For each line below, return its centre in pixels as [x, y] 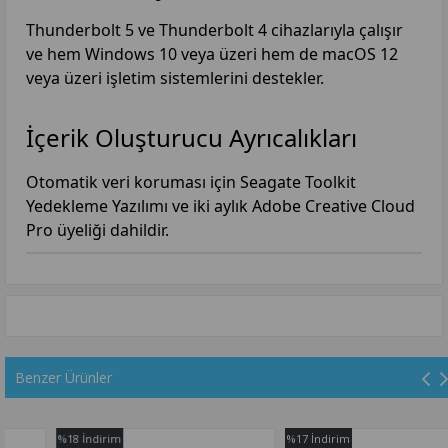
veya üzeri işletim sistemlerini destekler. [175, 77]
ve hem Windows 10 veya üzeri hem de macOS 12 [212, 53]
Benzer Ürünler [63, 377]
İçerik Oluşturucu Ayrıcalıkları [191, 137]
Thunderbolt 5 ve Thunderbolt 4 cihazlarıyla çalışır [214, 29]
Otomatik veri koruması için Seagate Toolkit [191, 181]
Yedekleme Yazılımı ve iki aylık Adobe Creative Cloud [220, 205]
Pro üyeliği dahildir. [97, 229]
